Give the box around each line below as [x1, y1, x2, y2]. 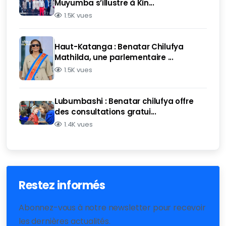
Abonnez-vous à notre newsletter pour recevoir [19, 201, 206, 213]
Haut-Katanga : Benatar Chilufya [54, 41, 184, 52]
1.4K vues [64, 119, 93, 129]
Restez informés [19, 177, 105, 193]
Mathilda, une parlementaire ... [54, 51, 174, 63]
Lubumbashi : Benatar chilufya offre [54, 95, 194, 106]
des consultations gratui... [54, 106, 156, 117]
